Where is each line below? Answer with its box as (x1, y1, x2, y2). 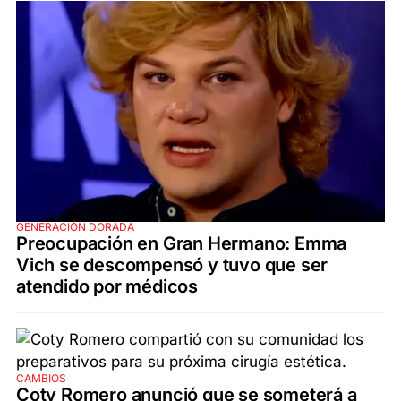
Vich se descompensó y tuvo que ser (16, 254, 328, 277)
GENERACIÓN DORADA (16, 220, 134, 235)
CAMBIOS (16, 371, 66, 386)
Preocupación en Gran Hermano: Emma (16, 233, 347, 255)
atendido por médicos (16, 276, 199, 298)
